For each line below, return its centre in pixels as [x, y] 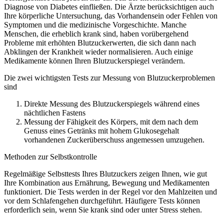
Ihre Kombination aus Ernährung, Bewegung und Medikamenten [107, 183]
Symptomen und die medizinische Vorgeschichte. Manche [95, 25]
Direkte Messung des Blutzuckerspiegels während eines [112, 104]
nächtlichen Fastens [55, 113]
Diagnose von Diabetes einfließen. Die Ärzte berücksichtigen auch [109, 7]
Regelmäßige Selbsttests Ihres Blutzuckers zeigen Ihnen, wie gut [105, 174]
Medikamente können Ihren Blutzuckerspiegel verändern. [94, 61]
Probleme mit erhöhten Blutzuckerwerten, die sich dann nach [100, 43]
